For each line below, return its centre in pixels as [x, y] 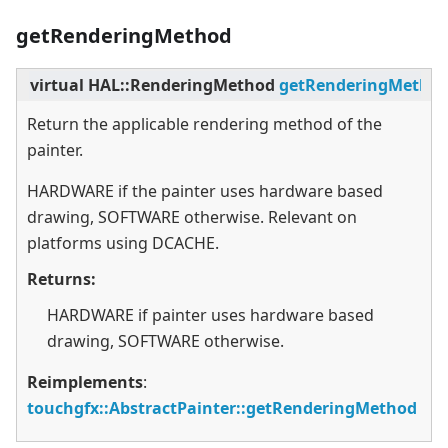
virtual [57, 85]
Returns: [61, 279]
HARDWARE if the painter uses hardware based [205, 191]
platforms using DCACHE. [123, 243]
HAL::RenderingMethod [181, 85]
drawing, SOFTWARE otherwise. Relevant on [192, 217]
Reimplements [85, 382]
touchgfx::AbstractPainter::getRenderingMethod [222, 408]
